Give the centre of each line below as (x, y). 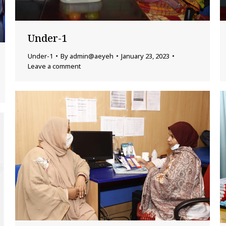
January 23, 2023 (145, 56)
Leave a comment (54, 66)
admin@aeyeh (92, 56)
